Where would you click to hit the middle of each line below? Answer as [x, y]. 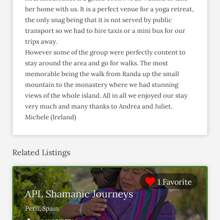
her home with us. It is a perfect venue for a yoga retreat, [109, 9]
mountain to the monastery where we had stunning [102, 85]
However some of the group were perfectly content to [105, 53]
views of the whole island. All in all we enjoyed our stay [106, 96]
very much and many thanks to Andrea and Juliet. [99, 107]
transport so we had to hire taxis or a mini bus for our [105, 31]
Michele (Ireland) [51, 117]
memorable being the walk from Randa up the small [102, 74]
